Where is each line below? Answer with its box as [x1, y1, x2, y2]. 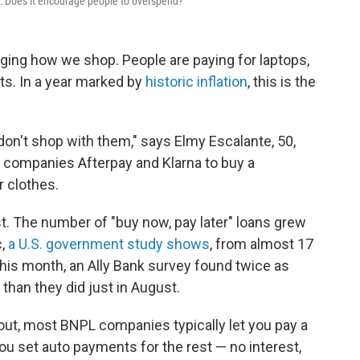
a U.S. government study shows [5, 235, 210, 253]
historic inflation [142, 73, 247, 91]
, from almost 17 [210, 235, 313, 253]
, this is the [247, 73, 316, 91]
